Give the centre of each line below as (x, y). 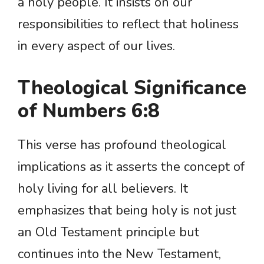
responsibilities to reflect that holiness (128, 24)
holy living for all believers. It (103, 189)
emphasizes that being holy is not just (127, 211)
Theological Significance (132, 88)
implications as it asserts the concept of (131, 167)
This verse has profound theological (122, 145)
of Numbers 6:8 (89, 111)
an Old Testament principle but (108, 232)
